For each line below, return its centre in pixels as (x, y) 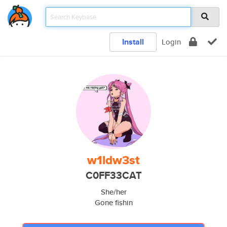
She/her (113, 192)
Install (133, 42)
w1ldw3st (113, 160)
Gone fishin (113, 202)
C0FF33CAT (113, 176)
